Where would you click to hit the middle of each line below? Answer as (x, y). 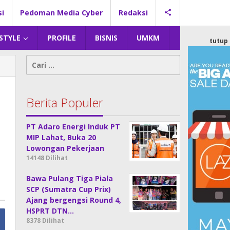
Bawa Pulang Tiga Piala (70, 178)
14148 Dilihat (47, 158)
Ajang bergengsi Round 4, (74, 200)
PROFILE (62, 38)
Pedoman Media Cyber (61, 13)
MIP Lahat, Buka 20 (61, 137)
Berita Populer (65, 102)
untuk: (39, 71)
